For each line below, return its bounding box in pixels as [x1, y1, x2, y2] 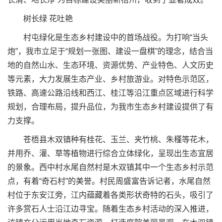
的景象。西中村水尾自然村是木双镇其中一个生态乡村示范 [7, 163, 214, 171]
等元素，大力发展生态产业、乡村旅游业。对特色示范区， [7, 75, 214, 83]
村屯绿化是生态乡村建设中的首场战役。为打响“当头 [7, 33, 208, 42]
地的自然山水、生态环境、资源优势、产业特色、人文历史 [7, 61, 214, 69]
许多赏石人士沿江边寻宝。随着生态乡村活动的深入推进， [7, 205, 214, 213]
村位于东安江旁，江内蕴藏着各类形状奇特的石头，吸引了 [7, 191, 214, 199]
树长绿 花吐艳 [7, 14, 73, 23]
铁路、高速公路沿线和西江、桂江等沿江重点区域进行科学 [7, 89, 214, 97]
